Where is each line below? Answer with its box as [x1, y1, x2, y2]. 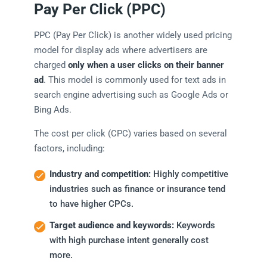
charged [33, 60, 68, 71]
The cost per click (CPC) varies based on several [33, 128, 227, 139]
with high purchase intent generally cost [49, 235, 209, 246]
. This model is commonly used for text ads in [43, 74, 226, 86]
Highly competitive [150, 169, 228, 180]
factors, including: [33, 142, 105, 154]
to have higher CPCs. [49, 198, 133, 210]
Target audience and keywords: [49, 220, 174, 231]
